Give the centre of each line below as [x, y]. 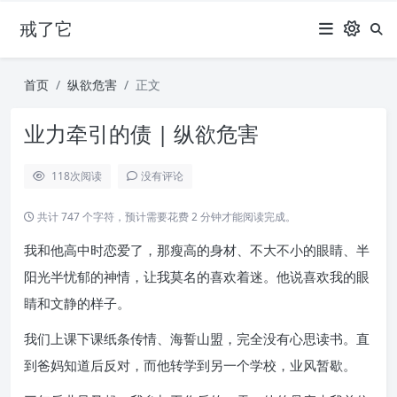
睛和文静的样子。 [77, 303]
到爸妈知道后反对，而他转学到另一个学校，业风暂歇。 [190, 365]
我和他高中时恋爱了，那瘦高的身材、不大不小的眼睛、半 [197, 250]
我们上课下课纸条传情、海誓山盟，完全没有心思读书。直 [197, 339]
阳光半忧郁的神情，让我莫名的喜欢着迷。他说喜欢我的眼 [197, 276]
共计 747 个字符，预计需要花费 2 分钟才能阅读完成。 [165, 217]
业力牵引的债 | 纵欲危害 [141, 133]
